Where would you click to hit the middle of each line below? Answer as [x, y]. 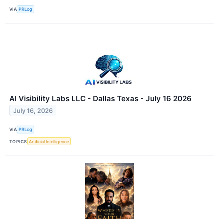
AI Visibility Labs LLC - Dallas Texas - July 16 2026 [100, 98]
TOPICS [18, 141]
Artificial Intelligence [49, 141]
